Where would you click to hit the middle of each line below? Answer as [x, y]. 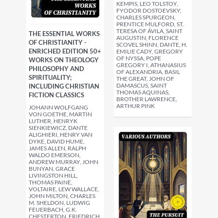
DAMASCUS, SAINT [142, 86]
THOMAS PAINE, [51, 182]
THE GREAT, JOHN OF [145, 79]
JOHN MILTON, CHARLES [62, 196]
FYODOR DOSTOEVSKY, [149, 11]
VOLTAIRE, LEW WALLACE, [64, 189]
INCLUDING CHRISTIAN [64, 86]
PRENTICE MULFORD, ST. [150, 24]
